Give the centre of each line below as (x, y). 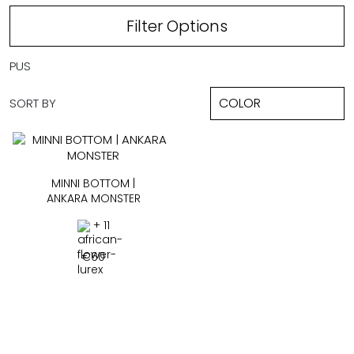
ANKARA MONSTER (93, 198)
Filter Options (177, 26)
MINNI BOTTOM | (93, 183)
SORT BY (33, 103)
